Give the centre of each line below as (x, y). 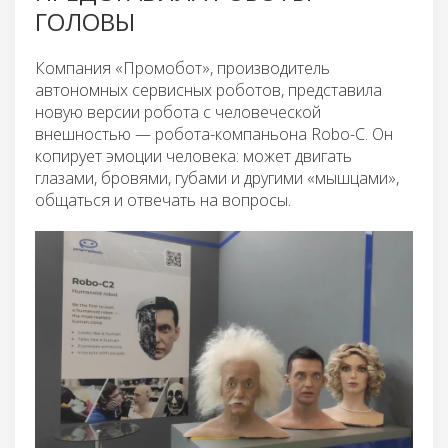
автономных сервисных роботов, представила (208, 89)
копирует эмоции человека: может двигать (193, 155)
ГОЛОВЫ (85, 21)
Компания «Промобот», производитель (182, 67)
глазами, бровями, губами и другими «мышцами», (217, 177)
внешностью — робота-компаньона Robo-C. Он (214, 133)
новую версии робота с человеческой (178, 111)
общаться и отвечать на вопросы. (163, 199)
